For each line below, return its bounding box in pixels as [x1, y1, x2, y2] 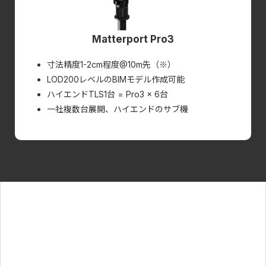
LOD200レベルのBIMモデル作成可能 [46, 74, 185, 85]
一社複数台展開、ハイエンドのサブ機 [46, 104, 188, 115]
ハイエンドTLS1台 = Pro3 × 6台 [46, 89, 168, 100]
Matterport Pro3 [92, 33, 174, 46]
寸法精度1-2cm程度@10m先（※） [46, 59, 176, 70]
